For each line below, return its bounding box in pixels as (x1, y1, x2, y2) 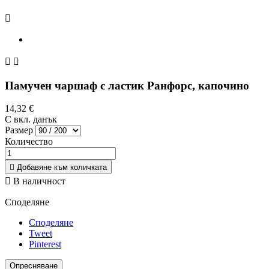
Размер (5, 125, 33, 136)
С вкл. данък (5, 114, 57, 125)
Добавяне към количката (17, 163, 107, 172)
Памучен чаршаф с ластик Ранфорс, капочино (5, 79, 249, 92)
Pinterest (29, 239, 61, 250)
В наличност (11, 176, 65, 187)
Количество (5, 136, 53, 147)
